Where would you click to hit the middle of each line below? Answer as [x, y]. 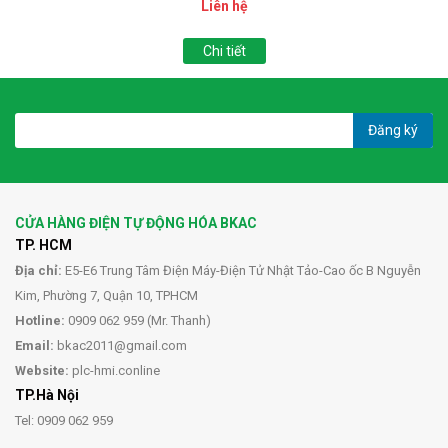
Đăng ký [393, 129]
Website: [42, 370]
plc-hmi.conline [114, 370]
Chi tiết [224, 50]
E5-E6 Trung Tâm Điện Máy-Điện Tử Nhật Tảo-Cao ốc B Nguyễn [241, 270]
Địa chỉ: [38, 270]
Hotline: [40, 320]
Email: [34, 345]
